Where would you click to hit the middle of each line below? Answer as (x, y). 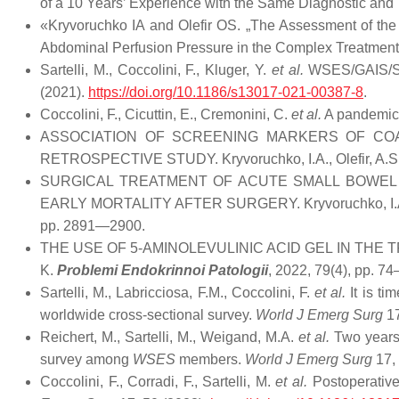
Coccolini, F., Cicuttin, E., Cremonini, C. (166, 114)
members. (210, 359)
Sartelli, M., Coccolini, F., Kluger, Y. (156, 70)
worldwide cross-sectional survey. (148, 315)
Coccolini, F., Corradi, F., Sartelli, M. (158, 382)
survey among (86, 359)
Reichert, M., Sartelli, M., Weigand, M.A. (170, 337)
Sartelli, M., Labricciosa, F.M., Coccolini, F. (178, 293)
